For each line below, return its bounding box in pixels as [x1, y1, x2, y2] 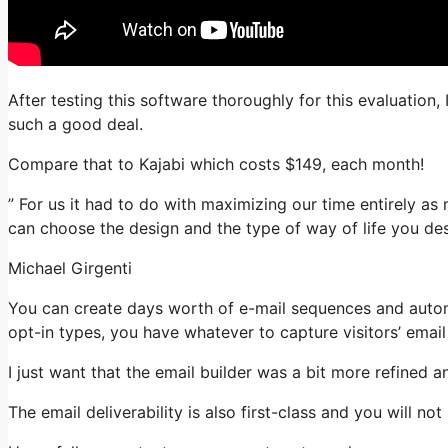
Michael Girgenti [8, 258, 132, 278]
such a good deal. [8, 114, 143, 134]
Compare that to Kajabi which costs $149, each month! [8, 154, 424, 174]
